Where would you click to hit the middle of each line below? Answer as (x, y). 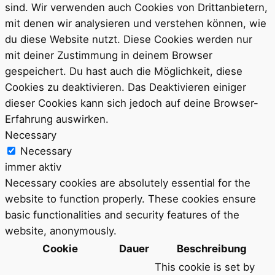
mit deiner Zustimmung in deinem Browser (109, 55)
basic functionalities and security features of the (122, 215)
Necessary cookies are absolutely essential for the (128, 183)
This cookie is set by (205, 267)
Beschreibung (211, 248)
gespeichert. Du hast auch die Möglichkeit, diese (124, 71)
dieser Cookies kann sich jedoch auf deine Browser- (132, 103)
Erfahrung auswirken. (57, 119)
